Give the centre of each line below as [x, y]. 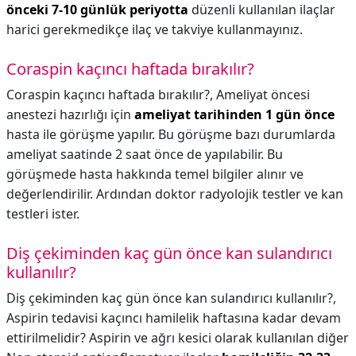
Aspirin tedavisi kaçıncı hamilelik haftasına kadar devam [174, 318]
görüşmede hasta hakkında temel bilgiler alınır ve [155, 174]
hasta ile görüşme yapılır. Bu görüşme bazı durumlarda [171, 134]
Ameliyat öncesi [263, 95]
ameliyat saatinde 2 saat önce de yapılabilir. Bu [145, 154]
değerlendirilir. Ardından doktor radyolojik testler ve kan [175, 194]
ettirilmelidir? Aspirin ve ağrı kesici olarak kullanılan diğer [178, 338]
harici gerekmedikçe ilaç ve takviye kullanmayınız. [155, 29]
